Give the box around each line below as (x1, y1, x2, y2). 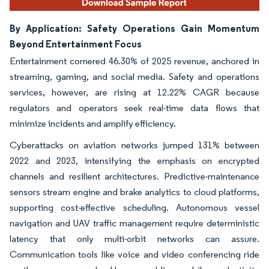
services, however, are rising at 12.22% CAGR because (10, 86, 259, 98)
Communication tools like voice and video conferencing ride (10, 248, 259, 260)
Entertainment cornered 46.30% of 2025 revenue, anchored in (10, 55, 259, 67)
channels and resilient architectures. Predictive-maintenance (10, 170, 259, 182)
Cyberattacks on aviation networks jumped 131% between (10, 139, 259, 151)
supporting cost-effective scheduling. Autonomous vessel (10, 201, 259, 213)
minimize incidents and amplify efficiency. (10, 117, 176, 129)
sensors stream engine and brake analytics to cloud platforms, (10, 186, 259, 198)
